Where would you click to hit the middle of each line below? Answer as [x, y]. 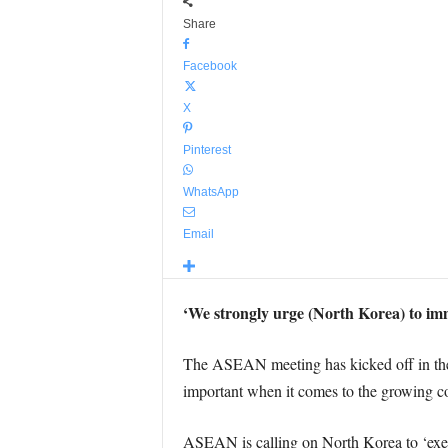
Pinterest [206, 150]
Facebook [209, 66]
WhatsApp [210, 192]
